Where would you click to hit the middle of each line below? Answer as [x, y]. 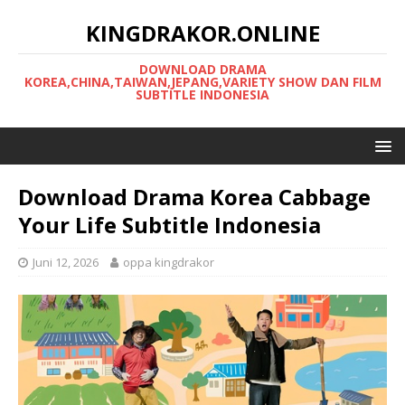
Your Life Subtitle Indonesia [170, 225]
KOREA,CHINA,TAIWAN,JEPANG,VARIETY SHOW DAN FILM [202, 82]
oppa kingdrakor [169, 262]
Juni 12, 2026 [66, 262]
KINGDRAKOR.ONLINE [202, 33]
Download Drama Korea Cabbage [194, 197]
